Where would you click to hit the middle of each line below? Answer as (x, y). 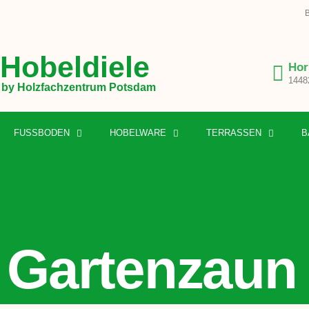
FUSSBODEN (39, 133)
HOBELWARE (138, 133)
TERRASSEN (234, 133)
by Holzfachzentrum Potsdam (79, 87)
